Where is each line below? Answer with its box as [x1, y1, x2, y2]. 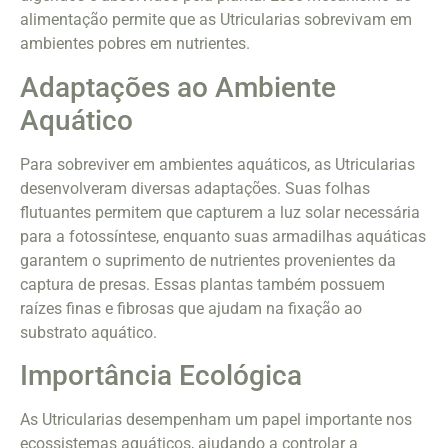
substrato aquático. [20, 322, 157, 342]
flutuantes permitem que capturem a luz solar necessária [20, 202, 420, 222]
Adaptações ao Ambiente [20, 70, 336, 104]
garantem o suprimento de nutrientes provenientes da [20, 250, 396, 270]
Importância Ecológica [20, 359, 302, 393]
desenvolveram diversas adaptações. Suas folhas [20, 178, 370, 198]
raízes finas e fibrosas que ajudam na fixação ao [20, 298, 362, 318]
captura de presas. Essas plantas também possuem [20, 274, 385, 294]
